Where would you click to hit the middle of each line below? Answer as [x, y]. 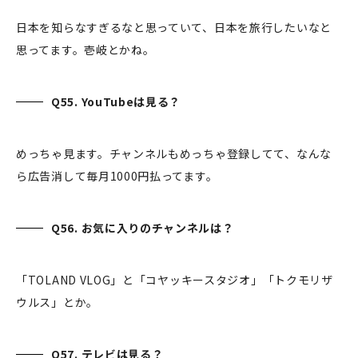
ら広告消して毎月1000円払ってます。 [118, 176]
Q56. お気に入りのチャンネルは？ [144, 228]
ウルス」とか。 [57, 302]
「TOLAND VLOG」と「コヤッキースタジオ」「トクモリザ [175, 280]
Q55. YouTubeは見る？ [117, 102]
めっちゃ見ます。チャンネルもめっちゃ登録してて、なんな [174, 154]
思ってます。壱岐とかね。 [87, 50]
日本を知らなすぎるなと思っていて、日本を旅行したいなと [174, 28]
